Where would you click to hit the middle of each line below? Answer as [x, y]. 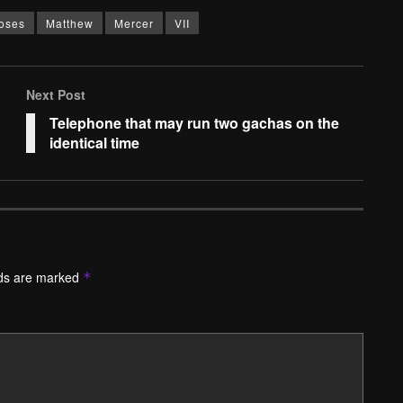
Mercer [134, 23]
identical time [94, 143]
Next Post [56, 94]
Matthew [70, 23]
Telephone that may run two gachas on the [194, 123]
